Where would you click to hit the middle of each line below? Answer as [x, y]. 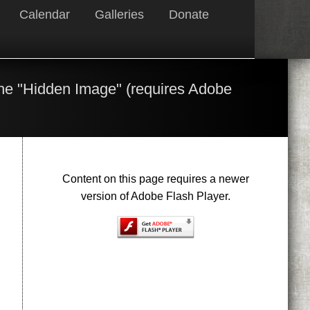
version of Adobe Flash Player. [155, 196]
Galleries [119, 15]
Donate [189, 15]
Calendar [45, 15]
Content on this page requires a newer [155, 179]
